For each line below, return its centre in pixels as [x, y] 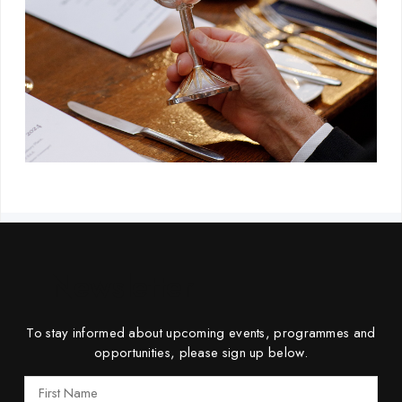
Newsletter [122, 286]
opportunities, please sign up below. [201, 352]
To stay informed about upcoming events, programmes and [201, 332]
